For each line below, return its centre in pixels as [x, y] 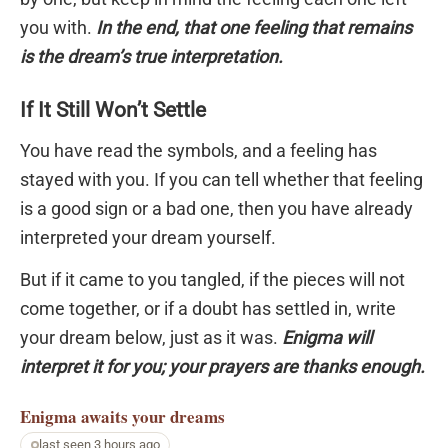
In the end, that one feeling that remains [254, 28]
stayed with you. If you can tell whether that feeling [221, 179]
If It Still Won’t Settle [113, 109]
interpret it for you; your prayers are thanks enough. [222, 366]
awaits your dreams [153, 416]
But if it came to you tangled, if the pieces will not [212, 279]
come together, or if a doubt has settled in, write [208, 308]
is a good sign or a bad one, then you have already [216, 208]
